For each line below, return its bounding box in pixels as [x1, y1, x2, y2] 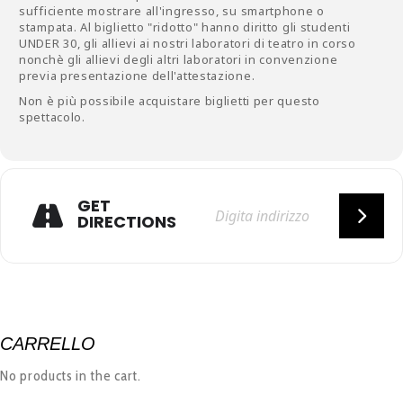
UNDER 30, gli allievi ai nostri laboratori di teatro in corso [19, 35, 356, 51]
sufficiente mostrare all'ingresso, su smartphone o [19, 3, 326, 19]
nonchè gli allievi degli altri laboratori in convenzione [19, 51, 338, 67]
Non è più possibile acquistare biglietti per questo [19, 93, 320, 109]
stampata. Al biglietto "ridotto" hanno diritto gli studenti [19, 19, 351, 35]
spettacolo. [19, 109, 85, 125]
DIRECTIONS [76, 210, 176, 233]
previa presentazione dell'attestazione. [19, 67, 255, 84]
